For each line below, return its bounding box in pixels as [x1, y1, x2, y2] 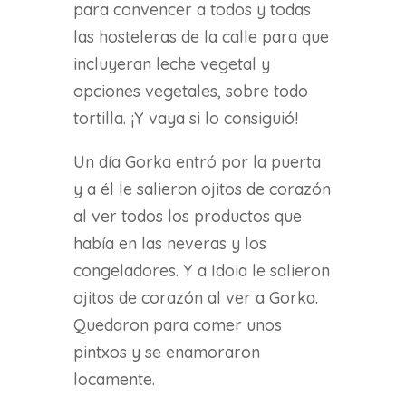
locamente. [72, 369, 159, 391]
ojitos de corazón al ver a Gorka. [72, 287, 318, 309]
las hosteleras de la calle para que [72, 26, 329, 48]
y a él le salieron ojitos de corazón [72, 179, 331, 200]
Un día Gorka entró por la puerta [72, 151, 321, 173]
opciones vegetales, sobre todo [72, 81, 308, 102]
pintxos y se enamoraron [72, 342, 260, 363]
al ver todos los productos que [72, 206, 302, 227]
